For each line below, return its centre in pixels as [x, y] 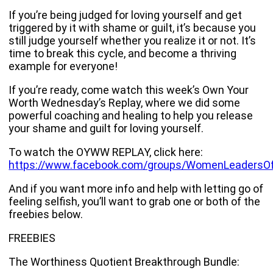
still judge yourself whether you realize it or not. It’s [133, 41]
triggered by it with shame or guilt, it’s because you [133, 28]
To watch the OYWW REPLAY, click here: [106, 152]
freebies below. [46, 214]
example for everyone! [63, 66]
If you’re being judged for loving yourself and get [126, 15]
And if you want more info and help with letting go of [136, 189]
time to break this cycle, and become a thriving [123, 53]
